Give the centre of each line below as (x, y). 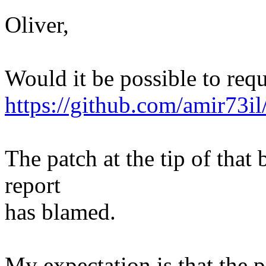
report (33, 185)
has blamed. (60, 212)
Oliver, (37, 25)
